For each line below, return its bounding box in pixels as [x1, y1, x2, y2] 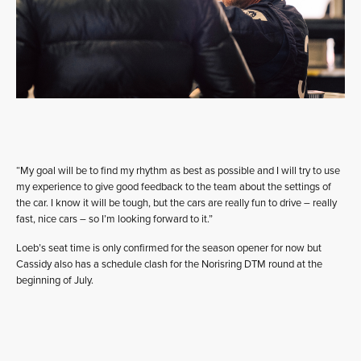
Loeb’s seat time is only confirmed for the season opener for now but [16, 241, 322, 255]
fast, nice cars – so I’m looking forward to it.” [16, 212, 213, 226]
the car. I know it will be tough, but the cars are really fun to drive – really [16, 196, 337, 210]
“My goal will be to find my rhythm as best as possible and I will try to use [16, 164, 340, 177]
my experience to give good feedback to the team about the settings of [16, 180, 331, 193]
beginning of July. [16, 273, 93, 287]
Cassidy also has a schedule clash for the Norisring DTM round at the [16, 257, 322, 271]
